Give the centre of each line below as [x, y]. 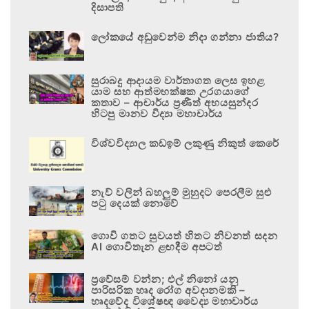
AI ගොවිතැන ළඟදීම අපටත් [157, 247]
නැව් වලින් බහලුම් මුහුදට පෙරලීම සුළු [181, 192]
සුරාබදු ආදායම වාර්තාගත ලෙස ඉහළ [178, 81]
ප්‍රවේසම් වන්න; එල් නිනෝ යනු [165, 279]
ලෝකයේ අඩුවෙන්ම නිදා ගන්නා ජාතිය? [185, 37]
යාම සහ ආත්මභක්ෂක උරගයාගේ [170, 92]
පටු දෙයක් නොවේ [135, 203]
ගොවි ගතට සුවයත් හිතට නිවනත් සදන [185, 236]
